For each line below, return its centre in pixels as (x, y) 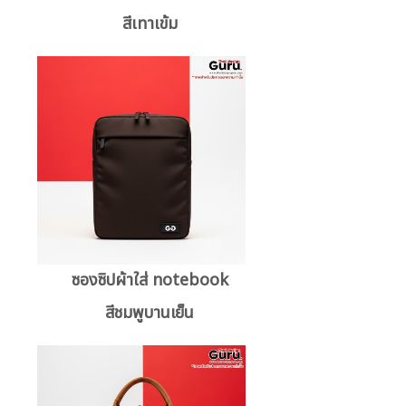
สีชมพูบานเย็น (150, 313)
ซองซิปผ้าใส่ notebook (150, 280)
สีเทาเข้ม (150, 24)
